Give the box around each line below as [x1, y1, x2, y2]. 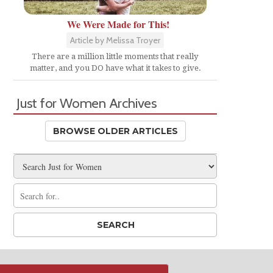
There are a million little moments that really [32, 52, 199, 62]
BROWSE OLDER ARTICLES [52, 126, 178, 137]
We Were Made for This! [67, 17, 169, 32]
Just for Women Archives [16, 94, 157, 112]
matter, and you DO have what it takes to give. [29, 63, 201, 73]
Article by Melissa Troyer [70, 35, 160, 46]
